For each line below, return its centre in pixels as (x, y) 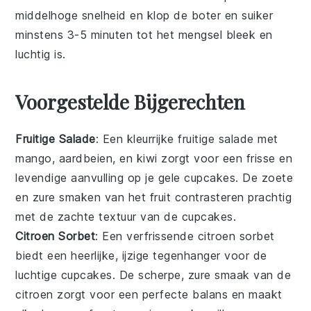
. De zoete (264, 178)
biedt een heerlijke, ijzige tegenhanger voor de (141, 255)
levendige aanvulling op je (87, 178)
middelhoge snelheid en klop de (103, 15)
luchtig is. (41, 54)
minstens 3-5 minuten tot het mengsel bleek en (144, 35)
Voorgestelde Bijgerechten (131, 102)
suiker (258, 15)
